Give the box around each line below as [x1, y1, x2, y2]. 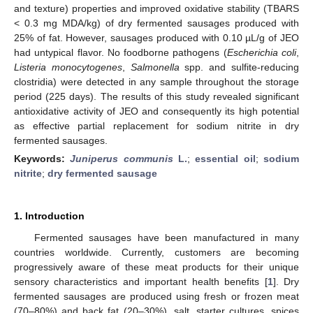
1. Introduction [14, 210, 85, 221]
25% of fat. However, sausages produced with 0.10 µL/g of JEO [14, 31, 299, 43]
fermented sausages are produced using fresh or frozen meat [14, 290, 299, 302]
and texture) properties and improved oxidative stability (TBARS [14, 2, 299, 14]
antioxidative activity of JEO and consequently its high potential [14, 105, 299, 117]
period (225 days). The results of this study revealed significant [14, 90, 299, 102]
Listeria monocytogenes [14, 61, 122, 73]
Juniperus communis [70, 152, 173, 164]
